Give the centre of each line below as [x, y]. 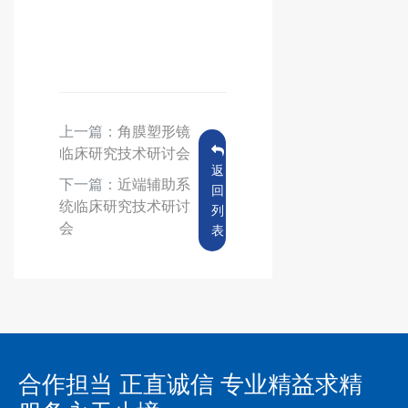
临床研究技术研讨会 [125, 153]
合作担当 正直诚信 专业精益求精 [190, 384]
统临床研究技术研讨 [125, 206]
